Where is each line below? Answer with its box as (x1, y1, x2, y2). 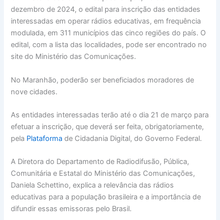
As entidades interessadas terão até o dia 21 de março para (11, 110, 209, 119)
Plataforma (27, 134, 65, 143)
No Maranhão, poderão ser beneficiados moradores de (11, 75, 194, 84)
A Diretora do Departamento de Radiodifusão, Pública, (11, 157, 190, 166)
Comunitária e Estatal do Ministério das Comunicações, (11, 169, 195, 178)
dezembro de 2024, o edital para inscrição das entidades (11, 5, 201, 14)
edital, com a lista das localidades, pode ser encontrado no (11, 40, 207, 50)
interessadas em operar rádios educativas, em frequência (11, 17, 201, 26)
